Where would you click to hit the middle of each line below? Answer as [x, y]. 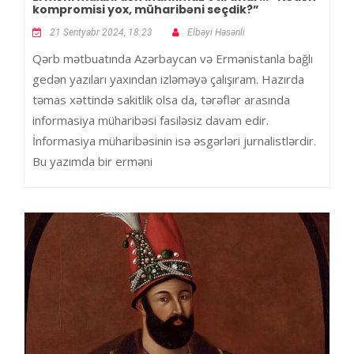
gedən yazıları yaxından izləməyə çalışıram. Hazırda [168, 79]
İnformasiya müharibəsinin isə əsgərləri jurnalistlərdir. [174, 141]
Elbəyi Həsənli [216, 33]
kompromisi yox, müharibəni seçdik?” [146, 10]
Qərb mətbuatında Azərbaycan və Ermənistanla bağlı [173, 59]
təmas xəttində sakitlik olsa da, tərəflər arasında [161, 100]
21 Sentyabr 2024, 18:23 [101, 33]
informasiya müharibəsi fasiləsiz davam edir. [151, 121]
